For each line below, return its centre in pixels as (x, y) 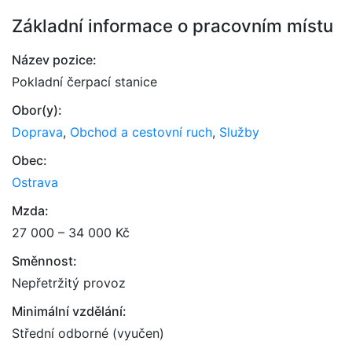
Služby (239, 132)
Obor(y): (37, 110)
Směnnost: (44, 261)
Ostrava (35, 182)
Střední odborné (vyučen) (88, 333)
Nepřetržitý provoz (69, 283)
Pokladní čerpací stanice (84, 82)
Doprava (37, 132)
